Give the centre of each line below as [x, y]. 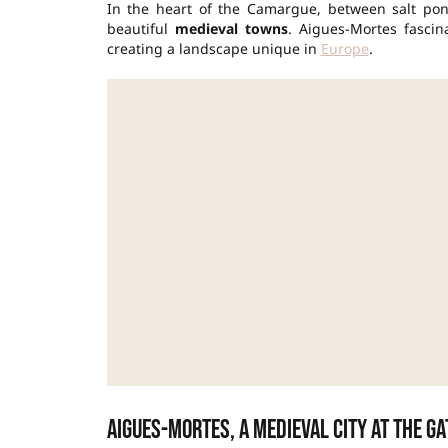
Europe [344, 48]
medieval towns [231, 28]
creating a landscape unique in [213, 48]
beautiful [140, 28]
